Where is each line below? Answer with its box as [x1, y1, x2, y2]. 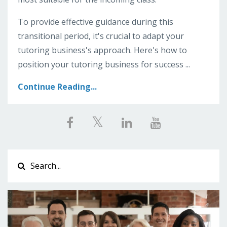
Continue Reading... [18, 81, 97, 92]
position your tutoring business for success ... [18, 58, 190, 70]
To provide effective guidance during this [18, 16, 173, 27]
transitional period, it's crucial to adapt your [18, 30, 184, 42]
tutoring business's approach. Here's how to [18, 44, 187, 56]
